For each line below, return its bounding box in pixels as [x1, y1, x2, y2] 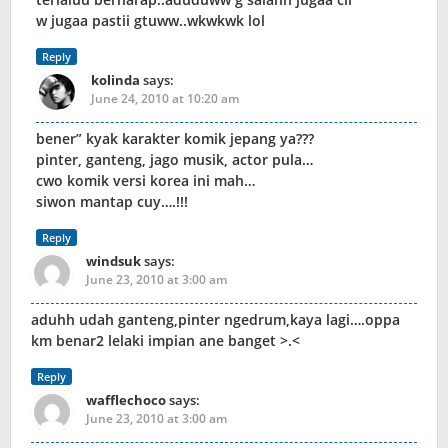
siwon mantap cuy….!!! [36, 192, 188, 212]
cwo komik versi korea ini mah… [36, 171, 255, 191]
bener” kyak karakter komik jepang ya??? [36, 129, 314, 149]
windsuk [86, 252, 141, 271]
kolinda [91, 71, 140, 90]
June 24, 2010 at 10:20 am [91, 90, 239, 108]
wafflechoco [86, 391, 166, 410]
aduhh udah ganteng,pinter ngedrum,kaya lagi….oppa [31, 310, 400, 330]
